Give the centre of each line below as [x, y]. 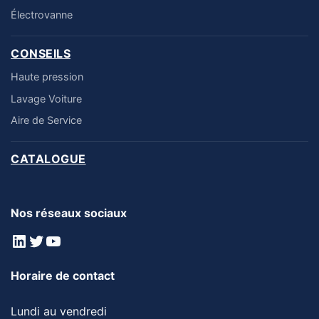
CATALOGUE [48, 159]
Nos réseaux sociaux [69, 213]
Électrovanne [42, 14]
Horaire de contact [63, 276]
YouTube [79, 240]
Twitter [56, 240]
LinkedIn [44, 240]
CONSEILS [41, 54]
